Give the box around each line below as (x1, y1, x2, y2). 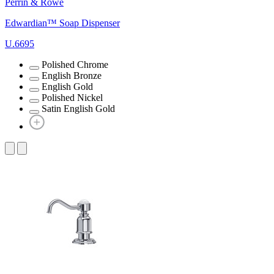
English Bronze (42, 70, 102, 81)
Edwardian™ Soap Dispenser (5, 17, 120, 28)
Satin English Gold (42, 103, 115, 114)
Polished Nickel (42, 92, 103, 103)
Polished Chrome (42, 59, 108, 70)
